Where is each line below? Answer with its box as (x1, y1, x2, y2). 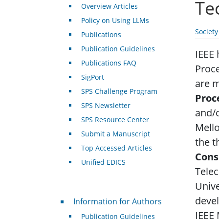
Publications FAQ (81, 58, 136, 68)
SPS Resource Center (81, 115, 149, 125)
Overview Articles (81, 1, 138, 11)
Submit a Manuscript (81, 129, 150, 139)
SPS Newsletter (81, 101, 131, 110)
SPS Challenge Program (81, 87, 157, 96)
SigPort (81, 72, 104, 82)
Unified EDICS (81, 157, 126, 167)
